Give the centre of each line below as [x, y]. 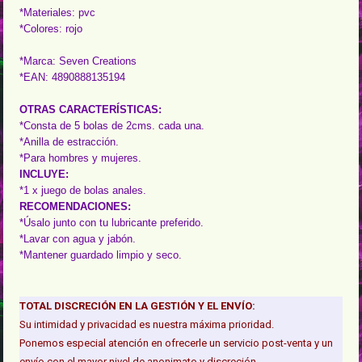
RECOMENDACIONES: [76, 207]
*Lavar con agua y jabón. [78, 239]
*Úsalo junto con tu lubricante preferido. [112, 223]
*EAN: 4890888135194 [73, 78]
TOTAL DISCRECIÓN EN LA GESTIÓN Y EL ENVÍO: [138, 306]
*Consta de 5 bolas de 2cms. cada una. [112, 126]
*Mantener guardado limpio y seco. [101, 255]
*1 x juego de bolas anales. [83, 191]
